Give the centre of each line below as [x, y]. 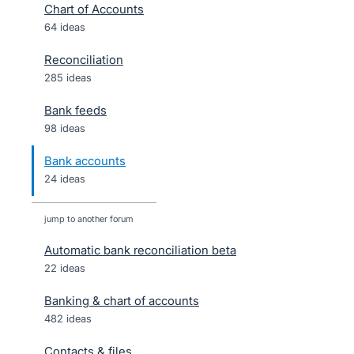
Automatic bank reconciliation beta [140, 250]
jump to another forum [89, 219]
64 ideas [65, 27]
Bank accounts [85, 161]
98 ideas [65, 128]
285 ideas [68, 77]
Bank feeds [75, 110]
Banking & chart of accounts [122, 301]
